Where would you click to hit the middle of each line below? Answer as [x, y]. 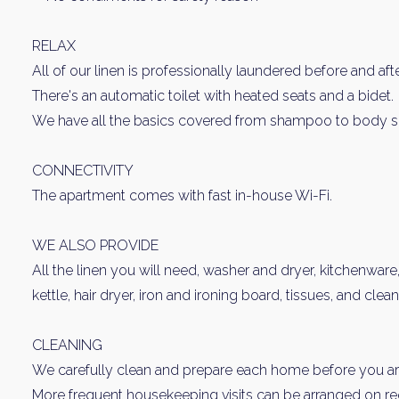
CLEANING [67, 345]
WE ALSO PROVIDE [95, 245]
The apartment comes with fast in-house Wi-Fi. [182, 195]
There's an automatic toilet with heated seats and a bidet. [213, 96]
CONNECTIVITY [83, 171]
